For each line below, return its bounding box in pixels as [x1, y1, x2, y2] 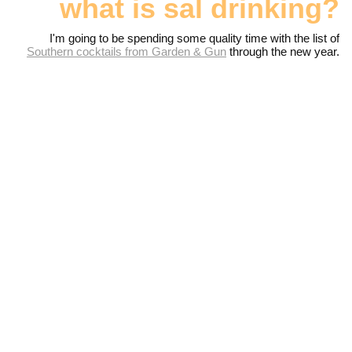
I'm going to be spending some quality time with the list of [49, 31, 339, 45]
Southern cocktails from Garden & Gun [27, 44, 226, 58]
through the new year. [226, 44, 339, 58]
